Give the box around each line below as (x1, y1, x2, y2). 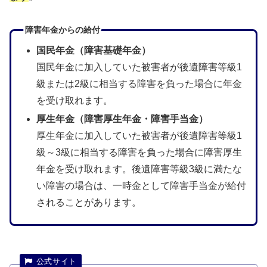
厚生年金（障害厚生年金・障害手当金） (36, 114, 208, 125)
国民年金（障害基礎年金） (36, 45, 151, 55)
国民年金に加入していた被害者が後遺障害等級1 (36, 61, 242, 72)
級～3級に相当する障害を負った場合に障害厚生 (36, 147, 242, 158)
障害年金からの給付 (24, 25, 100, 35)
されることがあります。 (36, 197, 141, 208)
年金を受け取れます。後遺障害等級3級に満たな (36, 164, 242, 175)
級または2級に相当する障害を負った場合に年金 (36, 78, 242, 89)
